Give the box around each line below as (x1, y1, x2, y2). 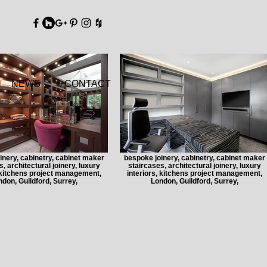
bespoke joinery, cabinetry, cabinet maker (123, 154, 265, 162)
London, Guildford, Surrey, (150, 177, 238, 185)
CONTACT (64, 79, 111, 89)
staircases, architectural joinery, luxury (128, 162, 261, 169)
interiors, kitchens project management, (126, 169, 262, 177)
